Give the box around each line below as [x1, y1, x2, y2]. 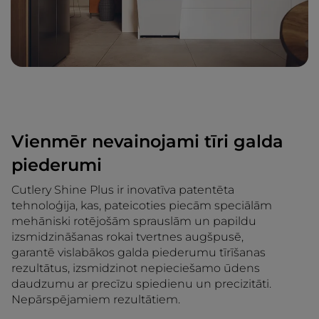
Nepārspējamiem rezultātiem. [11, 293, 180, 307]
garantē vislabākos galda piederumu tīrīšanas [11, 246, 266, 260]
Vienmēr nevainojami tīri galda [11, 131, 283, 152]
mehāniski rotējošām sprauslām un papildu [11, 214, 256, 229]
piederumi [11, 155, 102, 176]
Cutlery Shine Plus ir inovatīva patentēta [11, 183, 234, 197]
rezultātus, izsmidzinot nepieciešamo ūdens [11, 261, 260, 276]
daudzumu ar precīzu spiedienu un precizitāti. [11, 277, 271, 291]
